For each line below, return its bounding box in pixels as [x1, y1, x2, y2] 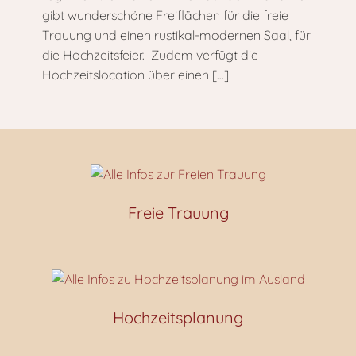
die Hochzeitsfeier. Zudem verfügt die [42, 47, 258, 63]
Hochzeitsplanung [113, 308, 243, 327]
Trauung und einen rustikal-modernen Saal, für [42, 27, 311, 43]
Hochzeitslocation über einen [42, 67, 209, 83]
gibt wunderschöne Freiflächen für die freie [42, 7, 288, 23]
